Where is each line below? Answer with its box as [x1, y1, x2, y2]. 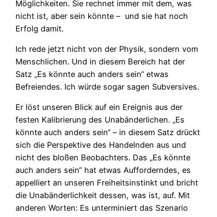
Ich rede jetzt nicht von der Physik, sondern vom [15, 44, 198, 54]
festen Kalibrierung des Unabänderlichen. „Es [15, 115, 185, 125]
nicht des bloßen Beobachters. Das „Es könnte [15, 153, 190, 163]
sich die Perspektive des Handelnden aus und [15, 140, 186, 150]
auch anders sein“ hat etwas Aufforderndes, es [15, 165, 191, 175]
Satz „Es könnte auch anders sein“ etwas [15, 69, 169, 79]
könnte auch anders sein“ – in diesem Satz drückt [15, 127, 200, 138]
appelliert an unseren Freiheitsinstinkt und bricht [15, 178, 198, 188]
